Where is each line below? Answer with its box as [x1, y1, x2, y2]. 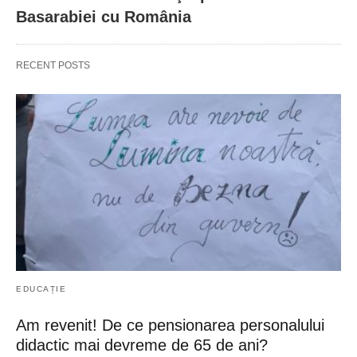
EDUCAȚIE [16, 284, 66, 293]
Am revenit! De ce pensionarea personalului [16, 316, 324, 334]
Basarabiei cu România [16, 8, 191, 26]
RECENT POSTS [16, 60, 90, 72]
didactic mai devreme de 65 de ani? [16, 335, 268, 354]
